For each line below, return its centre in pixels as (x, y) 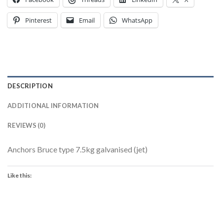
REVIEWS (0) (26, 126)
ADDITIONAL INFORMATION (53, 106)
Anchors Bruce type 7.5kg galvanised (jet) (77, 149)
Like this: (19, 175)
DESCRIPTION (30, 86)
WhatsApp (137, 20)
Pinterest (38, 20)
